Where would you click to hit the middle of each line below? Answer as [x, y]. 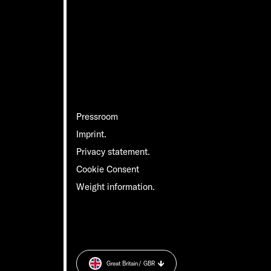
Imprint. [92, 134]
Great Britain [123, 263]
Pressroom [97, 116]
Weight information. [116, 186]
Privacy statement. [113, 151]
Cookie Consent [108, 169]
